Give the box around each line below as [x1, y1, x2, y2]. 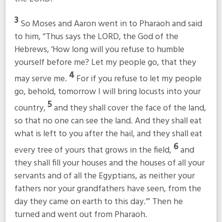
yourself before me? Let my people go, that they [14, 55, 196, 70]
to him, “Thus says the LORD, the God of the [14, 30, 178, 45]
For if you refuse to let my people [76, 72, 202, 87]
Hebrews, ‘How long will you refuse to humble [14, 43, 184, 57]
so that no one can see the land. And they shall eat [14, 113, 202, 128]
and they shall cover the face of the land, [54, 101, 206, 115]
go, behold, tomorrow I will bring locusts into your [14, 85, 201, 100]
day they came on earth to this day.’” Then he [14, 194, 183, 209]
